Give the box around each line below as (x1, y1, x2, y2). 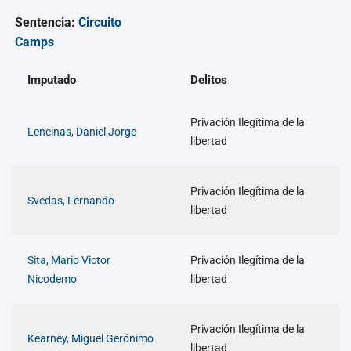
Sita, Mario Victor (27, 254, 110, 267)
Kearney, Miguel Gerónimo (27, 332, 154, 346)
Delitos (190, 73, 227, 88)
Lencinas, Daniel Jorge (27, 125, 136, 139)
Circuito (78, 15, 121, 31)
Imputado (27, 73, 76, 88)
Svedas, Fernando (27, 194, 114, 208)
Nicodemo (27, 273, 77, 286)
